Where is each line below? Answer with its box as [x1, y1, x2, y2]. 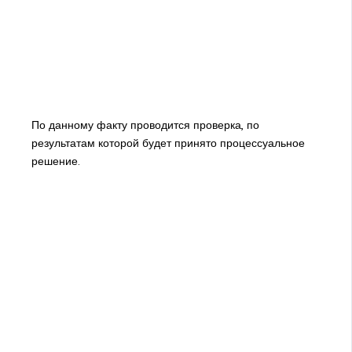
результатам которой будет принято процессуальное [31, 136, 305, 151]
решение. [31, 154, 80, 169]
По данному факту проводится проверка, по [31, 118, 259, 133]
